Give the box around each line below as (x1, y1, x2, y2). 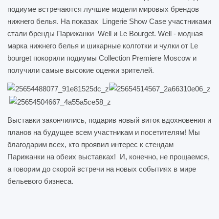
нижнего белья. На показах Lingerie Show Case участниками (7, 17, 211, 25)
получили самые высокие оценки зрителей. (7, 66, 154, 74)
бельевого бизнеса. (7, 176, 75, 185)
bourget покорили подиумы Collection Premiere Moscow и (7, 53, 197, 62)
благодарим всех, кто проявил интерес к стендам (7, 140, 174, 149)
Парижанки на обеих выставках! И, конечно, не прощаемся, (7, 152, 210, 161)
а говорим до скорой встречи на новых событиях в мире (7, 164, 196, 173)
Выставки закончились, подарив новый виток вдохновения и (7, 115, 211, 124)
